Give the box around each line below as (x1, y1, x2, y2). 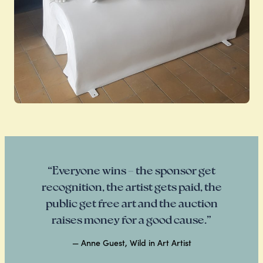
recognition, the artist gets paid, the (41, 178, 222, 194)
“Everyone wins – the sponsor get (48, 162, 215, 177)
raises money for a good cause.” (52, 211, 211, 227)
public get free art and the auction (45, 195, 218, 210)
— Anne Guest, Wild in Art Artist (72, 237, 191, 249)
